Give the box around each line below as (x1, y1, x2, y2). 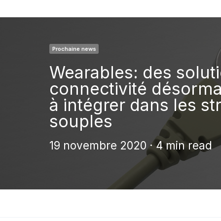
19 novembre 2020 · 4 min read (49, 139, 212, 152)
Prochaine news (52, 45, 96, 53)
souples (49, 110, 112, 131)
